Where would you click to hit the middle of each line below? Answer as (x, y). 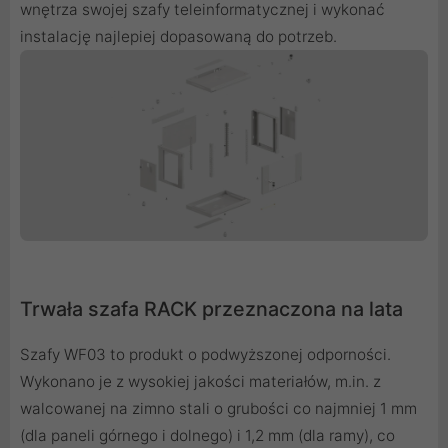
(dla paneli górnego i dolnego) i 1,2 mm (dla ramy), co (207, 435)
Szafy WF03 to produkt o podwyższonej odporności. (205, 354)
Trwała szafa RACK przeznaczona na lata (211, 308)
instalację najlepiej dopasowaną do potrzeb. (178, 36)
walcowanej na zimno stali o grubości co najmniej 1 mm (218, 408)
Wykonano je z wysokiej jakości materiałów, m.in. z (200, 381)
